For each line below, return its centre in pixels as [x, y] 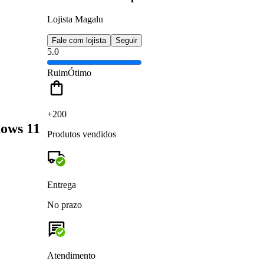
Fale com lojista [79, 40]
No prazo [65, 204]
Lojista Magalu [75, 19]
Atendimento [71, 255]
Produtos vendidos [82, 134]
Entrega [62, 184]
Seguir [126, 40]
